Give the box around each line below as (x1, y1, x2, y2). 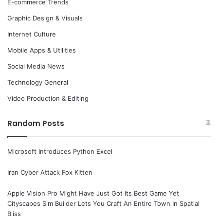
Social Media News (7, 62, 65, 71)
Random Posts (7, 118, 64, 129)
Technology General (7, 78, 68, 87)
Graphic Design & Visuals (7, 14, 83, 22)
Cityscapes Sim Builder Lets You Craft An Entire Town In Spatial (7, 200, 200, 208)
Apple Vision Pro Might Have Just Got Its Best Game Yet (7, 189, 179, 198)
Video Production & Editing (7, 94, 89, 103)
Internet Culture (7, 30, 56, 38)
